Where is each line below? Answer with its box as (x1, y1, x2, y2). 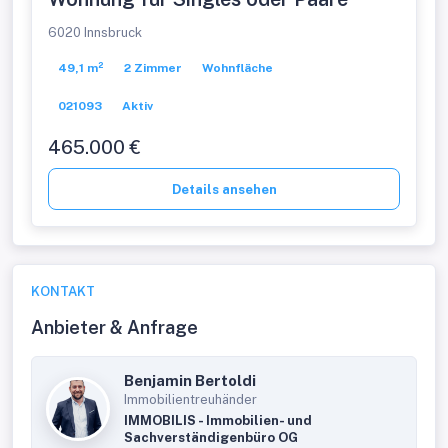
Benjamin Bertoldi (124, 372, 256, 389)
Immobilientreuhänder (124, 392, 257, 407)
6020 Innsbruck (48, 25, 142, 40)
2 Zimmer (124, 61, 182, 75)
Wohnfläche (202, 61, 273, 75)
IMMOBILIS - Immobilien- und (124, 413, 312, 428)
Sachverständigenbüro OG (124, 430, 298, 445)
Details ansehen (171, 181, 277, 197)
